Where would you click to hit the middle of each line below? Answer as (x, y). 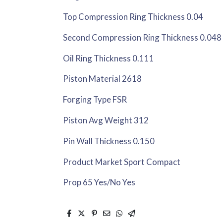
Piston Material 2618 (103, 79)
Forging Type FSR (95, 100)
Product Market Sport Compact (122, 162)
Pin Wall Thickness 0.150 (109, 141)
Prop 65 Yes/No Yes (99, 182)
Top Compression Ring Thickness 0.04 (133, 16)
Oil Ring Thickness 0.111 (109, 58)
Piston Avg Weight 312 (106, 120)
